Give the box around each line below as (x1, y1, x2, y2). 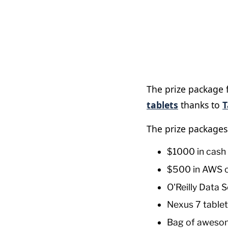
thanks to (178, 99, 222, 111)
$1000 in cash (167, 146, 226, 157)
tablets (147, 99, 178, 111)
